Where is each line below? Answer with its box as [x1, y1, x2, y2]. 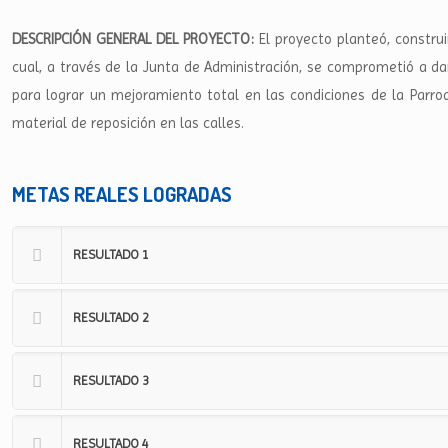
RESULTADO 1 [73, 247, 149, 262]
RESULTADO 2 [73, 310, 149, 325]
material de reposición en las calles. [12, 114, 244, 132]
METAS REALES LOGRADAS [12, 181, 232, 207]
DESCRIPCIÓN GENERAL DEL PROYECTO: [12, 30, 259, 48]
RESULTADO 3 [73, 373, 149, 388]
